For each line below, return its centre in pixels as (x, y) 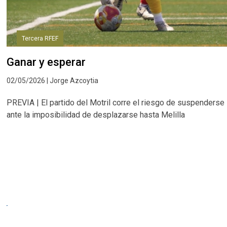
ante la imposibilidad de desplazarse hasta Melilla (96, 115)
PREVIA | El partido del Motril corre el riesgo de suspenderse (116, 102)
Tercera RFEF (40, 38)
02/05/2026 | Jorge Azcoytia (53, 80)
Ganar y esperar (46, 62)
